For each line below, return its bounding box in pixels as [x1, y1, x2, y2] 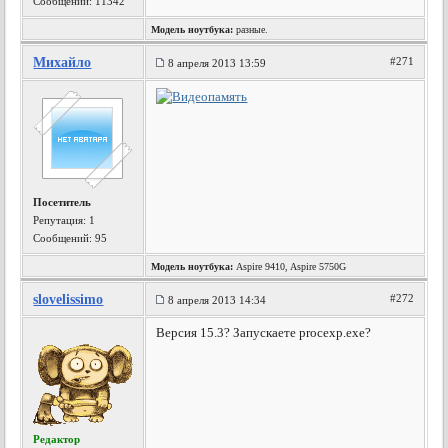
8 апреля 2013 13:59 [168, 57, 267, 69]
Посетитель [33, 196, 92, 208]
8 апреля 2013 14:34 [168, 294, 267, 306]
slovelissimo [33, 292, 104, 307]
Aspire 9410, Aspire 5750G [233, 261, 347, 272]
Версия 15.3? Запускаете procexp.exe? [156, 325, 372, 340]
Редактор [33, 433, 81, 445]
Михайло [33, 55, 92, 70]
